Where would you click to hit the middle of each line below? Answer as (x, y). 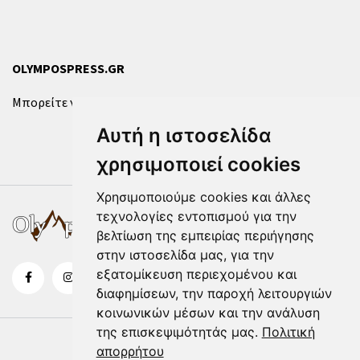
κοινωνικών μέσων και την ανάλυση (208, 313)
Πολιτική (288, 332)
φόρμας (307, 103)
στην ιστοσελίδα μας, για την (185, 255)
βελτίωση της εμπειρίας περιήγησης (205, 235)
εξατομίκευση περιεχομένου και (196, 274)
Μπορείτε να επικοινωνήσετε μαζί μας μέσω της (148, 103)
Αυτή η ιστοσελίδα (184, 135)
